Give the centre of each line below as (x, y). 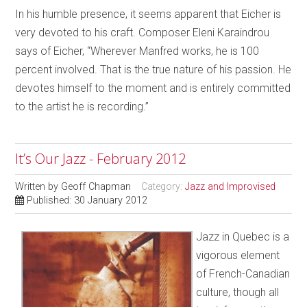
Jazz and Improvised (231, 187)
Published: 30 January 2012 (87, 201)
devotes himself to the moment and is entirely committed (153, 88)
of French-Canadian (243, 274)
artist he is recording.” (98, 107)
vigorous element (238, 256)
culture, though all (238, 293)
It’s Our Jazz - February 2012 (101, 159)
